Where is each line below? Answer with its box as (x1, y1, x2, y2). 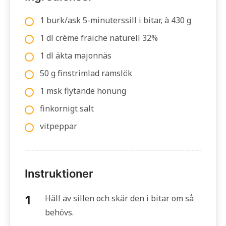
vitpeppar (39, 121, 77, 132)
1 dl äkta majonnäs (39, 50, 111, 61)
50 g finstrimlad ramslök (39, 68, 132, 79)
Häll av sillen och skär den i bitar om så (44, 193, 194, 204)
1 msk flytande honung (39, 85, 126, 96)
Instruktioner (24, 167, 93, 180)
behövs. (44, 207, 74, 218)
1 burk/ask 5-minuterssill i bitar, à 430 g (39, 15, 191, 26)
